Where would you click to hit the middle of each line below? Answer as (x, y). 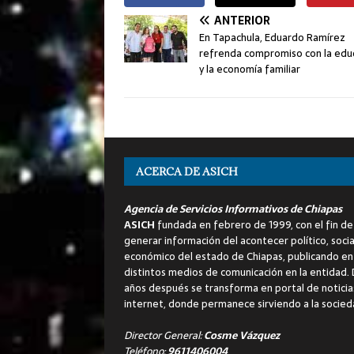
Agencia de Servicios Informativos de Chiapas (233, 209)
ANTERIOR (242, 20)
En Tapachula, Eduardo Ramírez (272, 37)
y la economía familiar (250, 69)
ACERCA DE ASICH (187, 171)
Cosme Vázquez (242, 335)
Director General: (164, 335)
